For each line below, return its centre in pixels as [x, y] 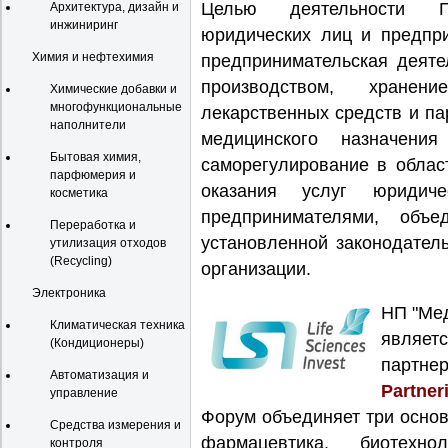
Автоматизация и [99, 375]
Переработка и [93, 225]
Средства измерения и [115, 425]
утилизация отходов [108, 243]
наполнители [88, 125]
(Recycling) [81, 261]
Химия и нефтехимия [93, 57]
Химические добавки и [113, 89]
